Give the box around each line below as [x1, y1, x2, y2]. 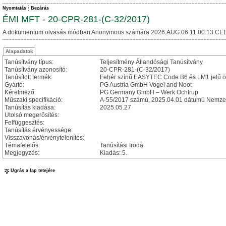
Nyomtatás [3, 6, 26, 11]
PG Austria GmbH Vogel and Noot [100, 81, 192, 88]
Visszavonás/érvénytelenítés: [5, 134, 84, 141]
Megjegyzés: [5, 149, 39, 156]
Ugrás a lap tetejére [11, 168, 55, 174]
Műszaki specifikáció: [5, 96, 63, 103]
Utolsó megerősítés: [5, 111, 59, 119]
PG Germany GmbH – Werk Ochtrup [100, 89, 198, 96]
